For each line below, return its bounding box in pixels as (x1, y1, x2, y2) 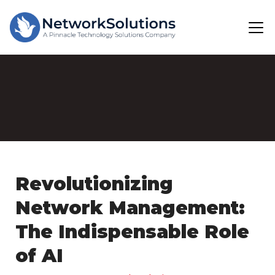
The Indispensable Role (15, 220, 249, 243)
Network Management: (15, 196, 245, 219)
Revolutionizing (15, 172, 173, 195)
